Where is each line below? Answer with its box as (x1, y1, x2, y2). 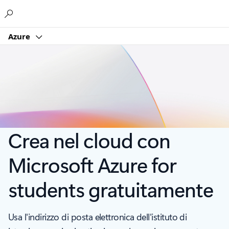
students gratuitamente (8, 175, 213, 203)
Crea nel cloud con (8, 126, 170, 154)
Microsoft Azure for (8, 151, 176, 178)
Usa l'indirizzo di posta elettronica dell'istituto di (8, 211, 187, 223)
